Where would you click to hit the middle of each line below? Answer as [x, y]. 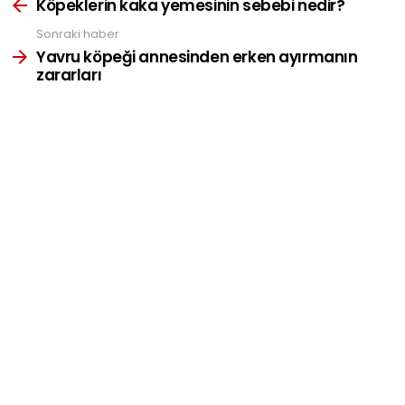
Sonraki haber [78, 34]
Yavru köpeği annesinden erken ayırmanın [197, 57]
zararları [69, 75]
